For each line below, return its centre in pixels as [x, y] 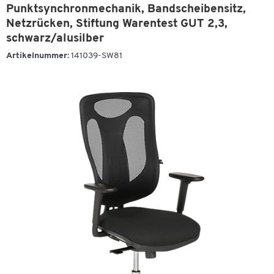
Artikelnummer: [38, 56]
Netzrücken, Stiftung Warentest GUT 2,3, [117, 24]
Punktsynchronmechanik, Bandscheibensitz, [126, 9]
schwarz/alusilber [55, 39]
